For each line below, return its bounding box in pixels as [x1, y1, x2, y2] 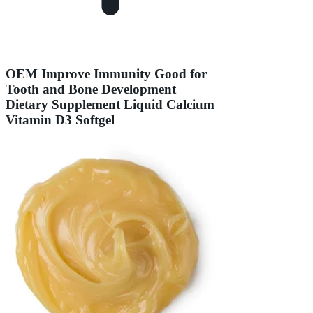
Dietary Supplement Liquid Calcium [6, 96, 214, 112]
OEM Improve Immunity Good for [6, 66, 207, 81]
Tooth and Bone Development [6, 81, 176, 96]
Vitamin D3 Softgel [6, 112, 115, 127]
